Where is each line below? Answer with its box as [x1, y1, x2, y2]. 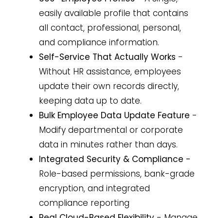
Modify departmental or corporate [39, 124, 183, 136]
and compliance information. [39, 36, 159, 48]
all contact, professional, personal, [39, 21, 181, 34]
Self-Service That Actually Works [39, 51, 178, 63]
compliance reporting [39, 197, 129, 209]
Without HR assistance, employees [39, 65, 181, 77]
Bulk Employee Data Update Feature [39, 109, 192, 121]
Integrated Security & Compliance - [39, 153, 191, 165]
